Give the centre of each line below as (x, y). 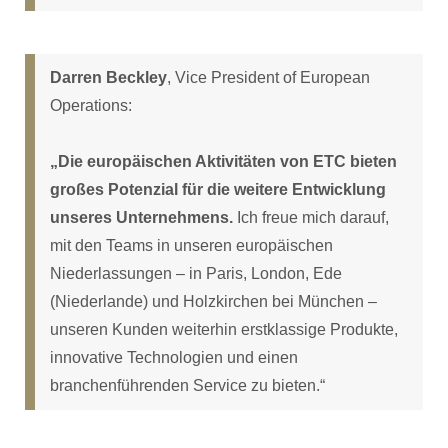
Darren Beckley (108, 78)
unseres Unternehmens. (141, 218)
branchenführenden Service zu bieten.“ (187, 386)
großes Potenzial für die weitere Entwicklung (218, 190)
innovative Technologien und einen (174, 358)
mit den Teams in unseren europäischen (191, 246)
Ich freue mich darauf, (311, 218)
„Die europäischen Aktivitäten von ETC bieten (223, 162)
